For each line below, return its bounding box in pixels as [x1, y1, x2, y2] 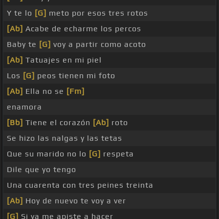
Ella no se [23, 87, 66, 96]
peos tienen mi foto [35, 71, 115, 81]
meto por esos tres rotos [46, 8, 148, 18]
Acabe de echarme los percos [23, 24, 141, 34]
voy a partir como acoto [51, 40, 146, 49]
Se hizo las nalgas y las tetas [7, 133, 122, 143]
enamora [7, 102, 42, 112]
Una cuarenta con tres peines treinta [7, 180, 153, 190]
